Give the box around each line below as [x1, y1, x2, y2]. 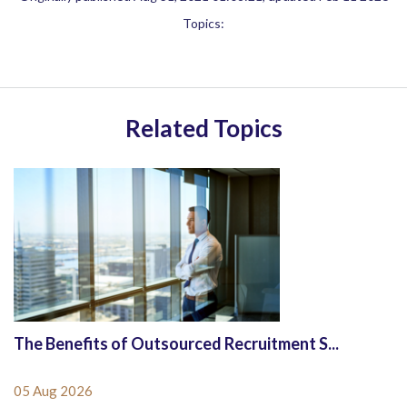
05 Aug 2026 [14, 382, 93, 400]
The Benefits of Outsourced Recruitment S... [14, 333, 339, 354]
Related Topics [124, 114, 283, 144]
